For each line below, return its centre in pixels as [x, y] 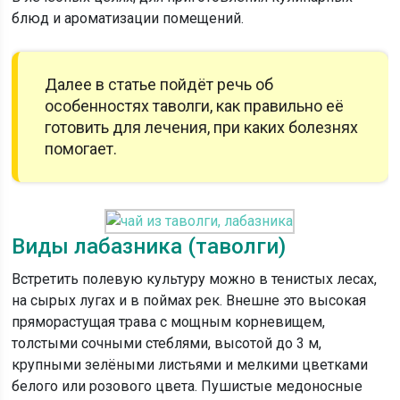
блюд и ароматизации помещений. [128, 18]
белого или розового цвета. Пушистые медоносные [187, 386]
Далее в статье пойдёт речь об [159, 84]
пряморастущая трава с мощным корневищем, [169, 322]
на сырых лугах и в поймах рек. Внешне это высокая [189, 300]
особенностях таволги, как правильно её [195, 106]
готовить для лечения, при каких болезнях [202, 127]
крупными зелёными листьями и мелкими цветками [190, 365]
